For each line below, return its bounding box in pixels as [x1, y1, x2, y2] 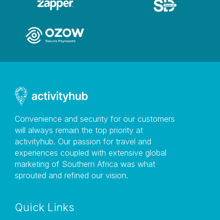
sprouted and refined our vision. [15, 170, 128, 180]
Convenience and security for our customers [15, 113, 175, 124]
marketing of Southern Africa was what [15, 159, 155, 169]
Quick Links [15, 200, 74, 214]
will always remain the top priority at [15, 125, 143, 135]
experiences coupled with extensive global [15, 147, 166, 158]
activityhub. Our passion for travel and [15, 136, 151, 146]
